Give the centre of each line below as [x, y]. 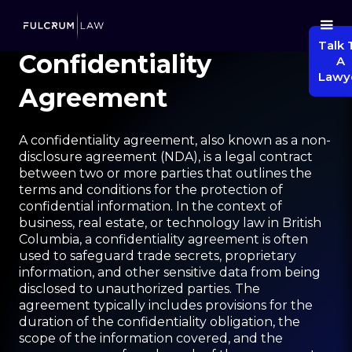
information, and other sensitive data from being [170, 272]
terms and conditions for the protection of [151, 190]
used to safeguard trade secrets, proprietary [158, 256]
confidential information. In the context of [150, 206]
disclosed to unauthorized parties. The [139, 289]
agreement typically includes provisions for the [166, 305]
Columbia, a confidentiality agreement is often [163, 239]
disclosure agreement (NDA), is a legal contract [166, 157]
